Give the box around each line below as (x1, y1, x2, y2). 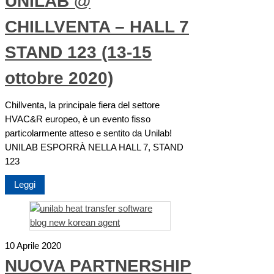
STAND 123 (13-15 (5, 42, 152, 62)
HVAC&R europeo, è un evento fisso (5, 114, 150, 125)
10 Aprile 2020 (5, 241, 61, 251)
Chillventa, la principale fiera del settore (5, 100, 160, 111)
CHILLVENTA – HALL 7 (5, 17, 189, 36)
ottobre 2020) (5, 68, 113, 87)
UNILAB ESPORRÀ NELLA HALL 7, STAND (5, 143, 183, 153)
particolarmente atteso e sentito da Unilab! (5, 128, 172, 139)
